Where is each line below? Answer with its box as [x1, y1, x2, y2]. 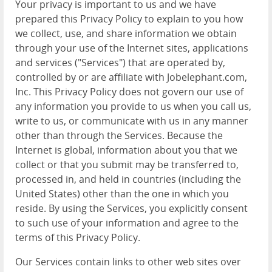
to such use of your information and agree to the [15, 216, 239, 229]
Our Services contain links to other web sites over [15, 255, 241, 268]
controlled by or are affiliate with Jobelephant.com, [15, 70, 247, 84]
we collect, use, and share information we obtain [15, 27, 237, 40]
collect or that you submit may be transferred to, [15, 158, 239, 171]
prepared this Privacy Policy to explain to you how [15, 12, 243, 25]
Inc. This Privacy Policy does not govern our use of [15, 85, 243, 98]
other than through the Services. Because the [15, 129, 223, 142]
